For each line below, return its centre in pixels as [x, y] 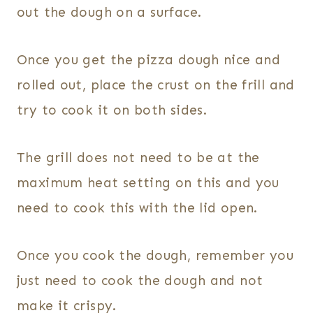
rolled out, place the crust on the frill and [156, 85]
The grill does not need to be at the [138, 158]
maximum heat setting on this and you [148, 183]
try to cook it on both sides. [112, 110]
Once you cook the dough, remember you [155, 256]
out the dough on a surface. [109, 13]
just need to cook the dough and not [140, 281]
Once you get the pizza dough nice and [149, 60]
